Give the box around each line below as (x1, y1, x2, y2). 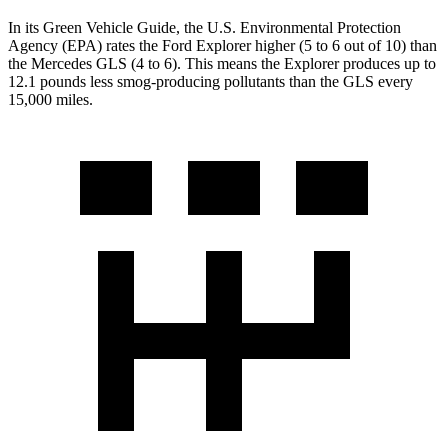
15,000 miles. (8, 90, 93, 108)
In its (8, 18, 43, 36)
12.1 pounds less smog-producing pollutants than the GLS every (8, 72, 413, 90)
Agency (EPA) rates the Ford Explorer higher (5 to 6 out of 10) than (8, 36, 437, 54)
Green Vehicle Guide (43, 18, 176, 36)
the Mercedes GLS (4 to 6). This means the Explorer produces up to (8, 54, 436, 72)
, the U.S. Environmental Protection (176, 18, 401, 36)
